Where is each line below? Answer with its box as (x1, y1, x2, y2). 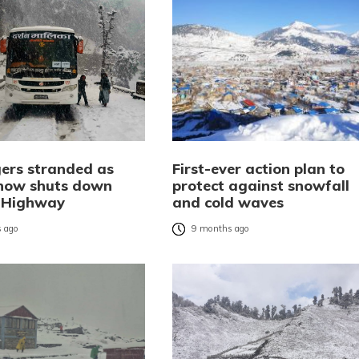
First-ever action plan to (171, 159, 345, 178)
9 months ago (191, 223, 249, 235)
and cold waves (171, 192, 284, 212)
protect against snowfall (171, 175, 349, 195)
